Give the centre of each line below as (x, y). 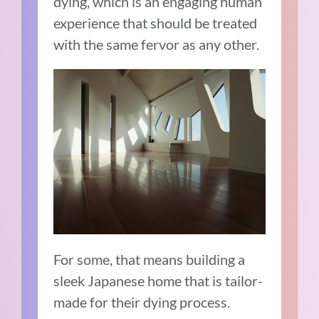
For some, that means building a (150, 259)
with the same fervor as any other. (157, 45)
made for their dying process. (142, 302)
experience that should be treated (156, 23)
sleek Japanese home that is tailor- (158, 280)
